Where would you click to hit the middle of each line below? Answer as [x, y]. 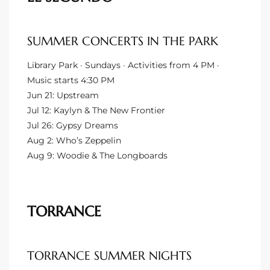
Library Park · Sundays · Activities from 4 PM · [123, 65]
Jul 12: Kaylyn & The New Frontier [96, 110]
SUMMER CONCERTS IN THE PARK [123, 41]
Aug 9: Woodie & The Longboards [97, 155]
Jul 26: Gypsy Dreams [73, 125]
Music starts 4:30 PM [71, 80]
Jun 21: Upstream [63, 95]
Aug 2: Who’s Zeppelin [74, 140]
